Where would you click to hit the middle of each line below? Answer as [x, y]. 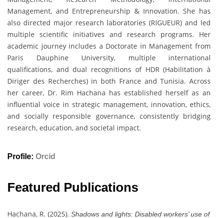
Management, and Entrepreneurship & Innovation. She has [109, 11]
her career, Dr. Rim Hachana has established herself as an [109, 92]
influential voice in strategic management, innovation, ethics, [109, 104]
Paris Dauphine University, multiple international [109, 57]
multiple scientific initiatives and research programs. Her [109, 34]
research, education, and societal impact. [74, 127]
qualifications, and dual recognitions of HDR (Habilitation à [109, 69]
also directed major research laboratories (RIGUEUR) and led [109, 22]
